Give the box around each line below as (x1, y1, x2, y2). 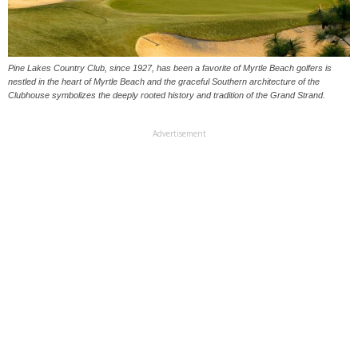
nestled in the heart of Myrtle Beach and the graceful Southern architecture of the (8, 77, 320, 87)
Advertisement (152, 128, 206, 140)
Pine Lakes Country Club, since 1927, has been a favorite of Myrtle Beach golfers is (8, 63, 332, 74)
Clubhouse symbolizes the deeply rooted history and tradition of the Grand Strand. (8, 90, 325, 101)
